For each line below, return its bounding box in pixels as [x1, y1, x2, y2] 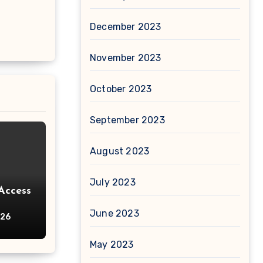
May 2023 [90, 239, 134, 250]
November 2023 [90, 52, 161, 63]
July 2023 [90, 177, 136, 188]
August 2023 [90, 146, 150, 157]
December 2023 [90, 21, 161, 32]
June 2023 [90, 208, 139, 219]
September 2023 [90, 114, 165, 126]
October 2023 [90, 83, 152, 95]
